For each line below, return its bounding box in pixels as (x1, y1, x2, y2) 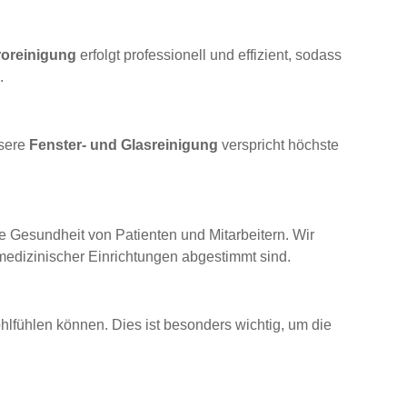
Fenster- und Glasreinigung (29, 137, 219, 154)
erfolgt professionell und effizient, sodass (76, 47, 342, 64)
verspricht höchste (218, 137, 340, 154)
